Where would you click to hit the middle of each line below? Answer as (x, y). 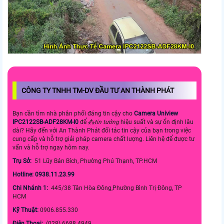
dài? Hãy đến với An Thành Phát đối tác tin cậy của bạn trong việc (102, 131)
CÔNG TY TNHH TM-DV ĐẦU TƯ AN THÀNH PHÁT (98, 91)
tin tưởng (107, 122)
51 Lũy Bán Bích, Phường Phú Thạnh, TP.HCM (96, 161)
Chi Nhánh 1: (31, 188)
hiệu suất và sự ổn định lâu (156, 122)
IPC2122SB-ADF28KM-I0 (45, 122)
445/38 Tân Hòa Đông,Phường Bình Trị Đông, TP (116, 188)
